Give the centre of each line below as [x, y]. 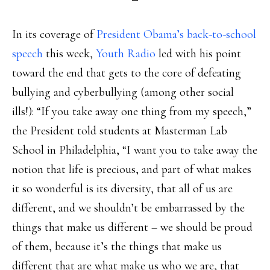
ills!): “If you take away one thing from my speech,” [132, 111]
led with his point [198, 54]
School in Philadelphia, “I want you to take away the [135, 150]
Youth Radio [126, 54]
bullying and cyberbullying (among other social [123, 92]
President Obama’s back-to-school [176, 34]
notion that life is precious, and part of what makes [132, 169]
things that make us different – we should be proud [132, 227]
